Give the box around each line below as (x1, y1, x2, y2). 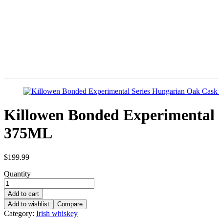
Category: (4, 209, 36, 218)
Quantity (4, 169, 31, 178)
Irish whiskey (36, 209, 78, 218)
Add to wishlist (8, 200, 49, 208)
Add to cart (8, 190, 39, 197)
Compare (57, 200, 83, 208)
